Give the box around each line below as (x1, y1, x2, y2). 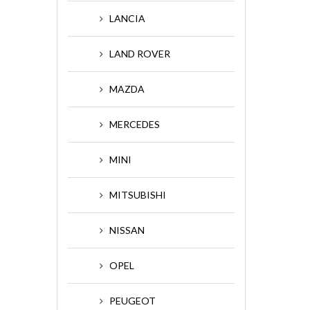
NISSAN (109, 224, 145, 236)
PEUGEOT (109, 295, 156, 307)
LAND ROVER (109, 48, 170, 60)
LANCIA (109, 12, 145, 24)
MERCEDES (109, 118, 160, 130)
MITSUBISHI (109, 189, 166, 201)
